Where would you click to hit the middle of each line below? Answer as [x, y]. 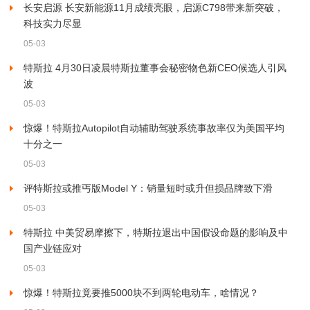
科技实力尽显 [53, 24]
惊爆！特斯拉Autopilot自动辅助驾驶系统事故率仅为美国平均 [154, 128]
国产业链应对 [53, 248]
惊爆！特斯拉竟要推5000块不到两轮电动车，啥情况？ [141, 293]
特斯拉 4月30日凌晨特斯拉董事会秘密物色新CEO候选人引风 [155, 68]
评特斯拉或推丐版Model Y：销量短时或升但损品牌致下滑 [148, 188]
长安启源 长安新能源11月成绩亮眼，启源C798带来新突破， [154, 8]
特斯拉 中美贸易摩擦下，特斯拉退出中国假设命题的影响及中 [156, 232]
